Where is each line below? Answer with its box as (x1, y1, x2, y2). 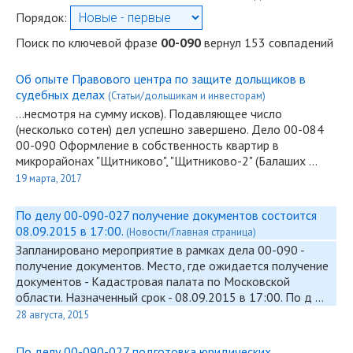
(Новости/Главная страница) (126, 225, 256, 239)
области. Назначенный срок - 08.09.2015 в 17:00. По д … (16, 289, 324, 305)
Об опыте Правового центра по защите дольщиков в (16, 71, 306, 87)
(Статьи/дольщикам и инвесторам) (108, 89, 266, 102)
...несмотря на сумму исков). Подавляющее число (16, 106, 282, 121)
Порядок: (16, 9, 70, 25)
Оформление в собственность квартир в (56, 137, 279, 153)
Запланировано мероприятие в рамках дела (16, 242, 258, 258)
